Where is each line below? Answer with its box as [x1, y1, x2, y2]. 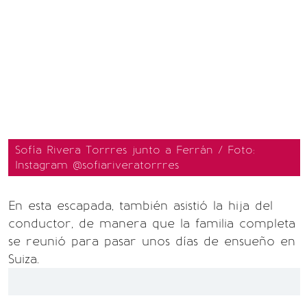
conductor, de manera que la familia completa [8, 216, 295, 231]
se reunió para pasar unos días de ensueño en [8, 234, 295, 249]
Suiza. [8, 251, 39, 267]
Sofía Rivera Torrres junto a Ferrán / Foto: [15, 143, 255, 156]
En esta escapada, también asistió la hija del [8, 198, 273, 213]
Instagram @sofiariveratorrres [15, 158, 179, 171]
